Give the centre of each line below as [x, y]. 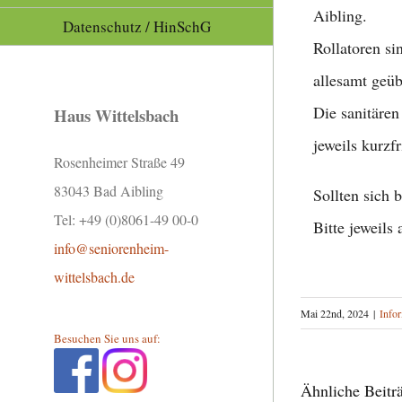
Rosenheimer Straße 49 [119, 162]
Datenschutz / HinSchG [137, 27]
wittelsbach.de [94, 277]
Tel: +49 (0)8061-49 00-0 [126, 220]
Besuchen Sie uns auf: [107, 339]
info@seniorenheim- [111, 249]
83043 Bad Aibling [109, 191]
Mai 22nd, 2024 [335, 313]
